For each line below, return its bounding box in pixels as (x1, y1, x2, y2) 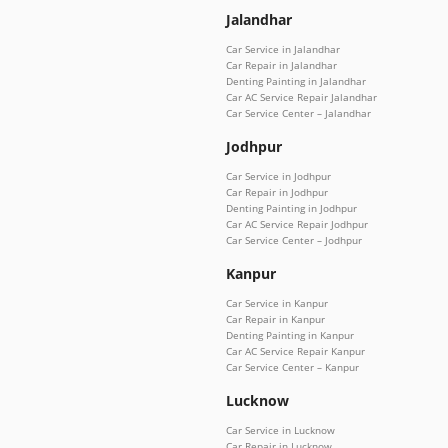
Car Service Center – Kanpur (226, 360, 359, 375)
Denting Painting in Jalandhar (226, 74, 366, 89)
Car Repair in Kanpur (226, 312, 325, 327)
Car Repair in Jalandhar (226, 58, 337, 73)
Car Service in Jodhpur (226, 169, 331, 184)
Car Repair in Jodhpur (226, 185, 328, 200)
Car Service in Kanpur (226, 296, 328, 311)
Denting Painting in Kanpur (226, 328, 354, 343)
